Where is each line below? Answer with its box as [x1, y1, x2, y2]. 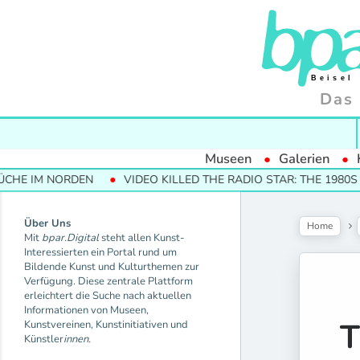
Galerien [279, 149, 330, 168]
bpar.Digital [42, 230, 99, 245]
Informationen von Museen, [24, 302, 149, 317]
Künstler [24, 331, 63, 346]
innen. [63, 331, 91, 346]
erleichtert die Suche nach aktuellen [24, 288, 191, 303]
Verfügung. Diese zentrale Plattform [24, 273, 193, 288]
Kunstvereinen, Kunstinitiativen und [24, 317, 188, 332]
